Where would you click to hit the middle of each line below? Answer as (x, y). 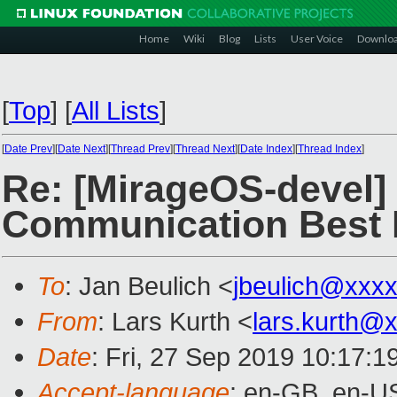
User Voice (317, 39)
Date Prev (28, 149)
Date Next (82, 149)
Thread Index (330, 149)
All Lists (116, 110)
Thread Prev (140, 149)
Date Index (266, 149)
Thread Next (205, 149)
